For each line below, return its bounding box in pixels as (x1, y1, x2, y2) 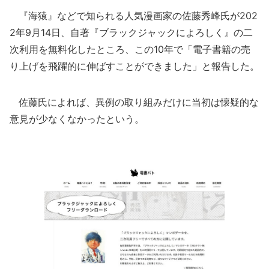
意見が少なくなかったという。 (10, 113, 144, 125)
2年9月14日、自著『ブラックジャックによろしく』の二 (10, 26, 253, 38)
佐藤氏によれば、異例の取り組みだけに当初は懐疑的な (10, 96, 259, 108)
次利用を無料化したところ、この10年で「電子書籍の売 (10, 43, 250, 55)
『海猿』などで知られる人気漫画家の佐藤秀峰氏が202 (10, 10, 258, 22)
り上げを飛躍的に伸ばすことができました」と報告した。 (10, 60, 259, 72)
